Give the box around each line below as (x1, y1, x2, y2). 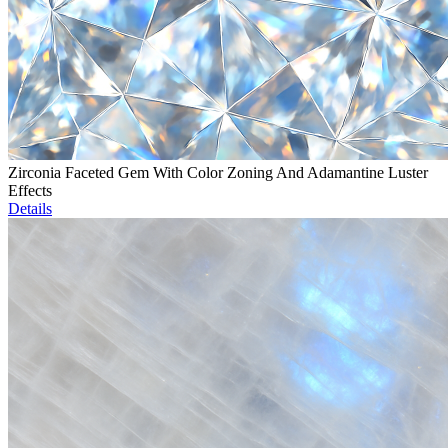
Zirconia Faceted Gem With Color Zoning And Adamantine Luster (8, 164, 428, 182)
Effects (8, 182, 52, 200)
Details (8, 200, 52, 218)
